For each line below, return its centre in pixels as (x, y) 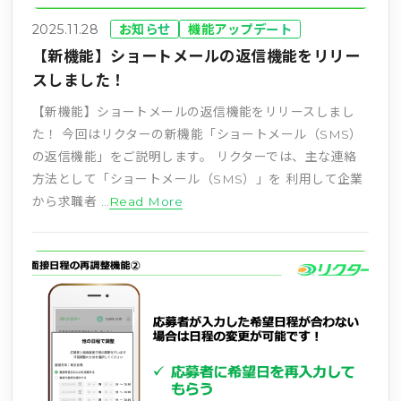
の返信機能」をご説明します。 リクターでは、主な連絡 (194, 157)
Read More (146, 202)
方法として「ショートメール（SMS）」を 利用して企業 (197, 179)
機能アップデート (240, 30)
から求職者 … (70, 202)
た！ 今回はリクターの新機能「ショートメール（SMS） (197, 135)
